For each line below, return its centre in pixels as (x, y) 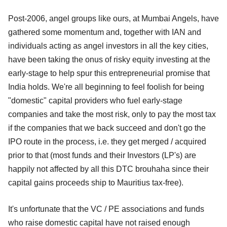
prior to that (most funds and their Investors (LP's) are (102, 156)
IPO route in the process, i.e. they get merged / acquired (107, 142)
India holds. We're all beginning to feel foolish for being (106, 87)
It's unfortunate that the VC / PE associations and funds (106, 209)
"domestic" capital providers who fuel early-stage (95, 101)
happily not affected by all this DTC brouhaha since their (108, 169)
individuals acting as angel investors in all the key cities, (108, 46)
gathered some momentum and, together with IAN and (105, 32)
